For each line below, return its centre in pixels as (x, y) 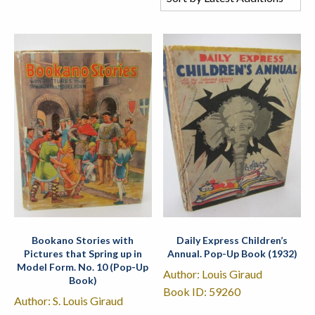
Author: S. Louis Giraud (69, 301)
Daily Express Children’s (232, 240)
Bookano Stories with (83, 240)
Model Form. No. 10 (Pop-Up (83, 267)
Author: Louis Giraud (213, 274)
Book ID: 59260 (202, 292)
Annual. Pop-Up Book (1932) (232, 254)
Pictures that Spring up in (83, 254)
